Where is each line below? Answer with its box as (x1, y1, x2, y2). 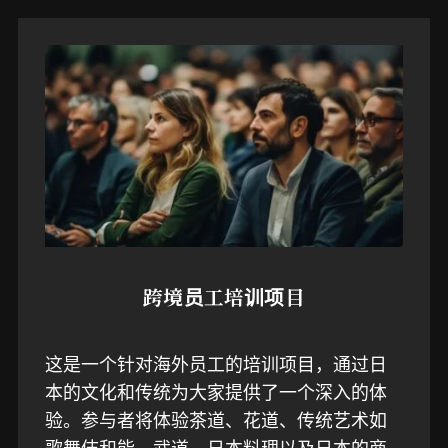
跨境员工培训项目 (143, 282, 305, 312)
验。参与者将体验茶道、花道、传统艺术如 (44, 406, 387, 433)
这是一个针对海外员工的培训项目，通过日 (44, 350, 387, 377)
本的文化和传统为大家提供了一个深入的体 (44, 378, 387, 405)
